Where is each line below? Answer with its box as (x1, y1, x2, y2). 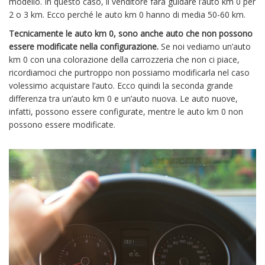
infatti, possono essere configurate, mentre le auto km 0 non (9, 106, 243, 118)
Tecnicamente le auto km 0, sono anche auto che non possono (9, 28, 253, 40)
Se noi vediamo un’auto (159, 41, 251, 53)
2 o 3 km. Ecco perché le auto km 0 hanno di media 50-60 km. (9, 9, 248, 21)
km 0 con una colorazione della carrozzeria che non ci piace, (9, 54, 240, 66)
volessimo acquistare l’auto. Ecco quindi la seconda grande (9, 80, 233, 92)
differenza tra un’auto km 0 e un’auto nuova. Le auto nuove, (9, 93, 238, 105)
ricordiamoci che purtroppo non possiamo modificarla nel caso (9, 67, 250, 79)
